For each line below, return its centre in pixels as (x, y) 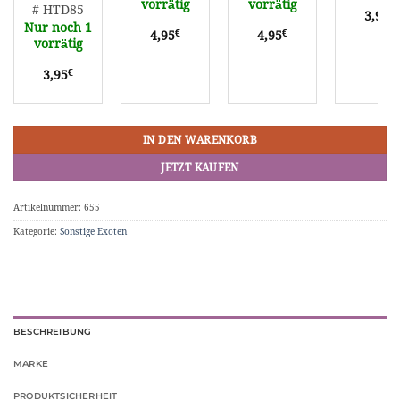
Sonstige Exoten (93, 232)
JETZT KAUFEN (200, 167)
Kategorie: (37, 232)
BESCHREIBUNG (53, 331)
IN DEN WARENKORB (200, 139)
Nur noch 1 (58, 27)
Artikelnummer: (49, 208)
